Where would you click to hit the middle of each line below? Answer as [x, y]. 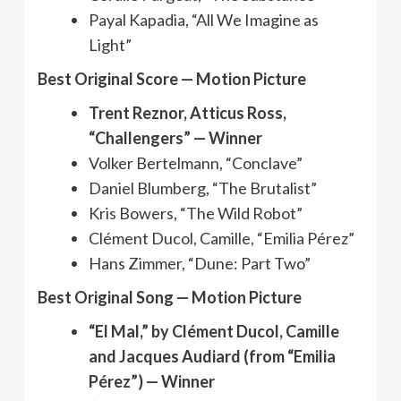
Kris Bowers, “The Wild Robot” [196, 213]
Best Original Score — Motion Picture [172, 78]
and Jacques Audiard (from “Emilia [212, 356]
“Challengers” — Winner [175, 137]
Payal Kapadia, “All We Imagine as [204, 19]
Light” [110, 44]
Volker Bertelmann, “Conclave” [196, 162]
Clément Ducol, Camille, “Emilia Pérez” [222, 238]
